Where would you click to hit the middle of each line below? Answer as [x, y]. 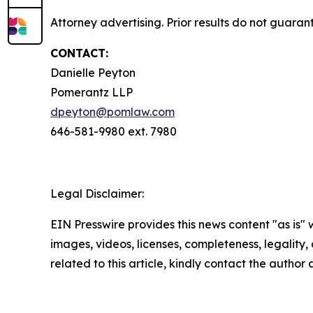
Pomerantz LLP [92, 93]
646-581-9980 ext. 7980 [114, 132]
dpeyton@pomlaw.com [112, 112]
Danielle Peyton [93, 73]
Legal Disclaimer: [97, 194]
